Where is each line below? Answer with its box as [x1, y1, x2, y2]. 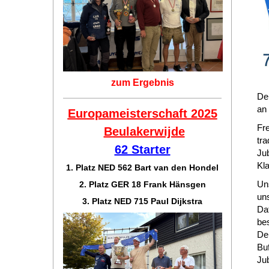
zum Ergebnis [110, 77, 174, 88]
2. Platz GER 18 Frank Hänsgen [79, 180, 206, 189]
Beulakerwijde [103, 125, 185, 138]
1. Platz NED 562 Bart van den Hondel [66, 163, 219, 172]
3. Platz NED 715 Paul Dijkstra [82, 196, 202, 206]
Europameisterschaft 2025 [67, 107, 217, 120]
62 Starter [114, 143, 171, 156]
